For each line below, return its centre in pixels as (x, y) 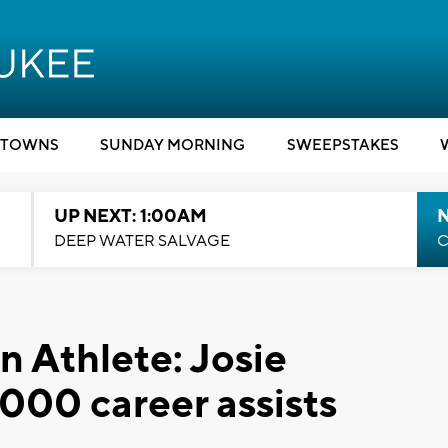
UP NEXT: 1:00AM (130, 216)
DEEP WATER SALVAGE (141, 241)
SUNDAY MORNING (172, 145)
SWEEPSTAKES (342, 145)
